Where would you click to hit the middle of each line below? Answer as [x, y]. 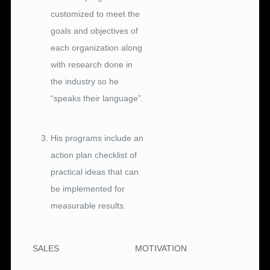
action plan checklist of [94, 155]
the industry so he [85, 82]
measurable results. [89, 206]
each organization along [97, 48]
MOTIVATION [161, 249]
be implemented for [88, 189]
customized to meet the [96, 14]
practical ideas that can [95, 172]
